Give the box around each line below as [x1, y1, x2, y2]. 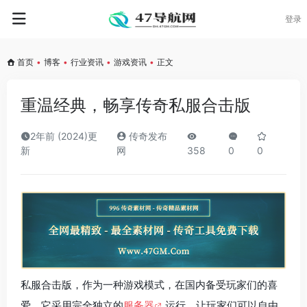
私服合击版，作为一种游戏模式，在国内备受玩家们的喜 [21, 278, 278, 292]
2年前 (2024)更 [30, 130, 97, 142]
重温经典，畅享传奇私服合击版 [21, 95, 251, 115]
